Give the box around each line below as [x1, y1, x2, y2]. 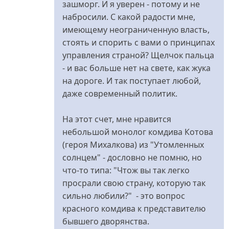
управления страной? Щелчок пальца [62, 49, 214, 61]
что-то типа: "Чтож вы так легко [62, 164, 190, 176]
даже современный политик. [62, 87, 177, 99]
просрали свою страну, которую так [62, 177, 205, 189]
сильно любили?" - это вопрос [62, 190, 185, 201]
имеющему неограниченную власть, [62, 24, 210, 35]
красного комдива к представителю [62, 202, 205, 214]
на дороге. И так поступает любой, [62, 75, 201, 86]
